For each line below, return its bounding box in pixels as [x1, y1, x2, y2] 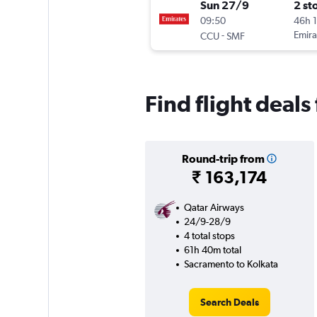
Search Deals [200, 296, 259, 309]
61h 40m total [183, 244, 241, 256]
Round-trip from [181, 152, 265, 166]
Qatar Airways [183, 202, 244, 214]
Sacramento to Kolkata [183, 258, 278, 270]
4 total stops [183, 230, 235, 242]
